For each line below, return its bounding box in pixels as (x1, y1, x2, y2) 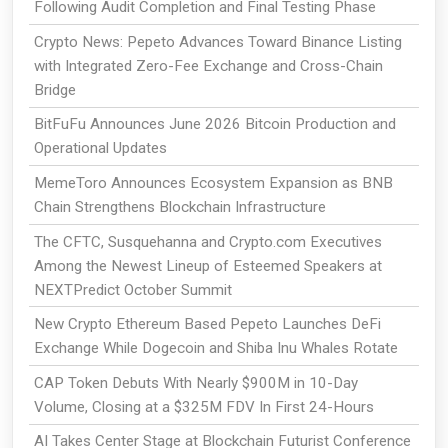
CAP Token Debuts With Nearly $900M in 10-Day (33, 373, 358, 392)
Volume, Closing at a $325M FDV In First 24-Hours (33, 397, 374, 416)
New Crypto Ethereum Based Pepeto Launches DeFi (33, 315, 381, 334)
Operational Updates (33, 139, 167, 158)
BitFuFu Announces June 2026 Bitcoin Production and (33, 115, 396, 134)
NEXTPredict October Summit (33, 280, 232, 299)
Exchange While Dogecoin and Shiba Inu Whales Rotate (33, 339, 398, 358)
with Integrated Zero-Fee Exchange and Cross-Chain (33, 56, 383, 75)
